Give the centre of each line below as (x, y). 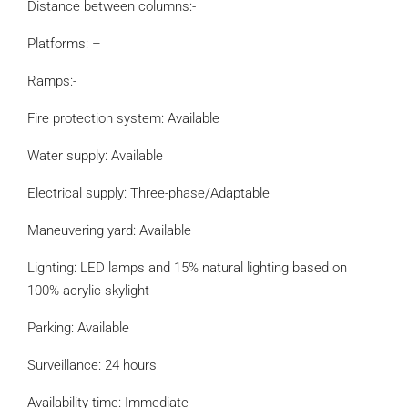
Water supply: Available (95, 156)
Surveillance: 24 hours (92, 365)
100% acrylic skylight (88, 291)
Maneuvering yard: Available (109, 230)
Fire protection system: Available (123, 118)
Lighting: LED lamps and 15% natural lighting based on (187, 268)
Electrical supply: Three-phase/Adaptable (148, 193)
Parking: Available (78, 328)
